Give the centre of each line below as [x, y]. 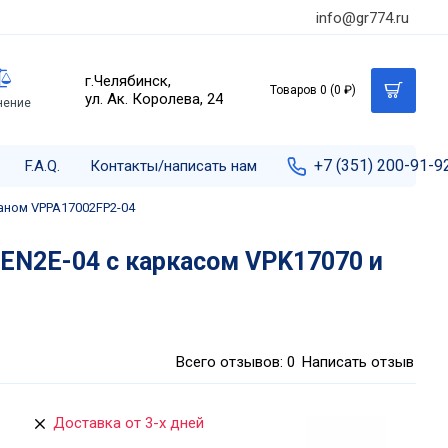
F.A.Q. [42, 166]
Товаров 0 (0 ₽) [313, 90]
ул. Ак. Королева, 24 [154, 99]
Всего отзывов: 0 [235, 361]
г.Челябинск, [128, 81]
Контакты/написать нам [173, 166]
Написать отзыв [358, 361]
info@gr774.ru [362, 17]
